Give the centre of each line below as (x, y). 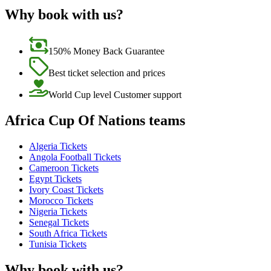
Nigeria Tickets (58, 211)
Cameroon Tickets (64, 168)
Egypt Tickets (55, 178)
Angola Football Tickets (75, 157)
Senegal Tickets (59, 222)
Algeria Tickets (58, 146)
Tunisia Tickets (58, 244)
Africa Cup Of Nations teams (95, 121)
